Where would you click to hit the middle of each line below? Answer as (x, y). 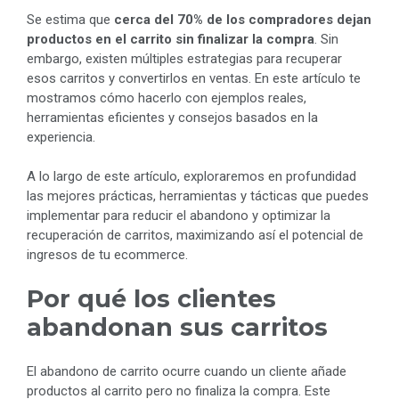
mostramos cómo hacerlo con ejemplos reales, (167, 98)
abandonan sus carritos (177, 327)
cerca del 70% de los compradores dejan (243, 19)
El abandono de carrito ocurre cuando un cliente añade (187, 372)
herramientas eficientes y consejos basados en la (172, 117)
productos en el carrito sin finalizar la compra (171, 39)
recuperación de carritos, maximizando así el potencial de (195, 236)
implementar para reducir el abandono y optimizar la (179, 216)
